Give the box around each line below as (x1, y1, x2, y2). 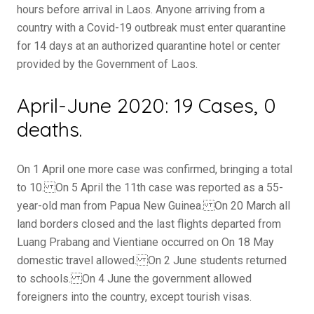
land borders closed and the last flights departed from (17, 217, 281, 231)
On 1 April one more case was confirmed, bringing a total (17, 163, 292, 176)
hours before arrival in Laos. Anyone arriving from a (17, 3, 265, 16)
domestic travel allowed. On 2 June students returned (17, 254, 287, 267)
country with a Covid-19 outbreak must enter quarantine (17, 21, 286, 34)
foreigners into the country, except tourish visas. (17, 290, 252, 303)
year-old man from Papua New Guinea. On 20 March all (17, 199, 290, 212)
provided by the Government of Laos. (17, 57, 198, 71)
